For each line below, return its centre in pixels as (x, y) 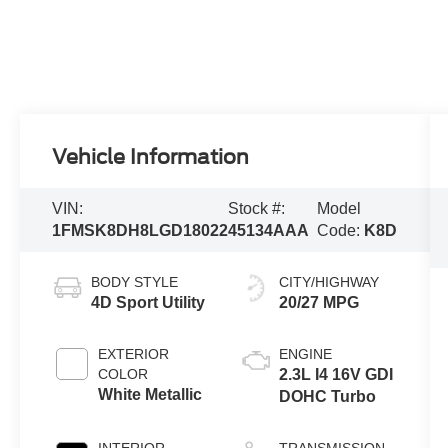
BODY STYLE (135, 281)
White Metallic (150, 394)
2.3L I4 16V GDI (335, 374)
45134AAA (269, 230)
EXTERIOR (134, 353)
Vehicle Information (151, 157)
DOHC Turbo (327, 396)
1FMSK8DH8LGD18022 (140, 230)
